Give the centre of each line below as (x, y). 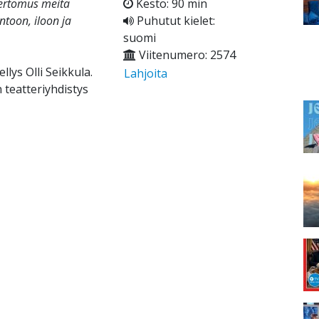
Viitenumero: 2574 (185, 55)
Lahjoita (145, 74)
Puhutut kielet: (174, 21)
